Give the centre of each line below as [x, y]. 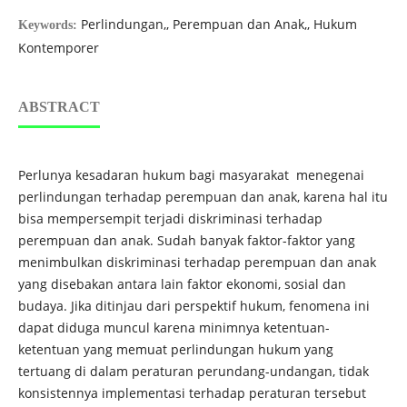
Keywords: [49, 25]
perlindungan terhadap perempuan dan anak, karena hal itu [203, 197]
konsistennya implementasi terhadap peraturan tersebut [192, 393]
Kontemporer [58, 48]
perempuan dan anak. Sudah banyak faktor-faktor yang [186, 241]
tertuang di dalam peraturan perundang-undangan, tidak [193, 372]
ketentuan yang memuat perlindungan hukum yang [175, 350]
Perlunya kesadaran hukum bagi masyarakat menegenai [191, 175]
